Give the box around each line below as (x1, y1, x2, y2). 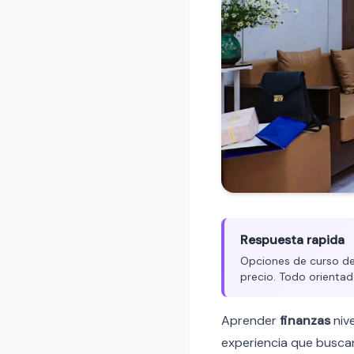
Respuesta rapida (240, 231, 345, 248)
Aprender (221, 311, 280, 329)
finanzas (280, 311, 330, 329)
